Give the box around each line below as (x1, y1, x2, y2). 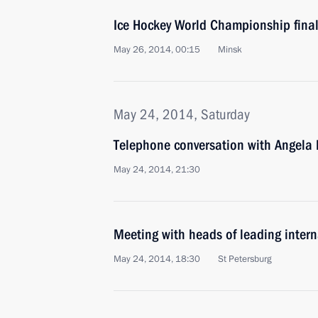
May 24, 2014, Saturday (114, 106, 250, 123)
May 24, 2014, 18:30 (114, 253, 200, 265)
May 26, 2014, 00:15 (114, 43, 200, 56)
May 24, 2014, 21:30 (114, 163, 200, 176)
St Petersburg (218, 253, 272, 265)
